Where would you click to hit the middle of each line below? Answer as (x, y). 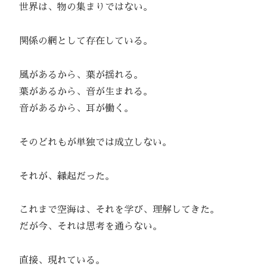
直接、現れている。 (57, 261)
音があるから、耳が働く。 (72, 109)
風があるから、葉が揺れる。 (76, 75)
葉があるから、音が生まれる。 (81, 92)
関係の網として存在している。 (81, 41)
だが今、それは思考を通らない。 (86, 227)
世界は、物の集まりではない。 (81, 7)
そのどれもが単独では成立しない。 (91, 142)
